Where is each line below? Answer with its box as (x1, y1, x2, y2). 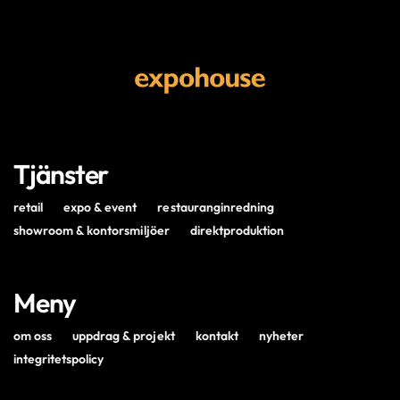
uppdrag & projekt (72, 327, 175, 344)
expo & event (63, 198, 137, 215)
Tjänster (13, 156, 108, 191)
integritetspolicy (13, 350, 104, 367)
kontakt (195, 327, 238, 344)
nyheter (258, 327, 304, 344)
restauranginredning (157, 198, 274, 215)
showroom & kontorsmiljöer (13, 221, 170, 238)
